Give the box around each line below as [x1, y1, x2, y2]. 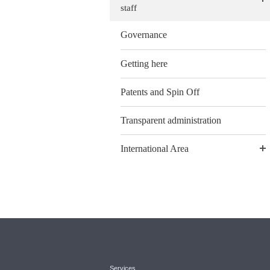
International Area [121, 143, 189, 154]
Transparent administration [121, 115, 221, 125]
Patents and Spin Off [121, 86, 199, 97]
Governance [121, 30, 167, 40]
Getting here [121, 58, 168, 69]
